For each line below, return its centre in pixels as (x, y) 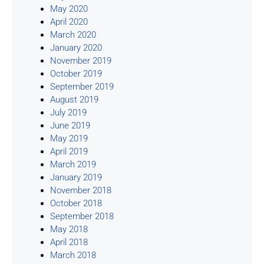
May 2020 (69, 9)
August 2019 (74, 99)
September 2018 (82, 216)
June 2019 (70, 125)
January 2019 (76, 177)
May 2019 (69, 138)
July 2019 (68, 112)
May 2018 (69, 229)
